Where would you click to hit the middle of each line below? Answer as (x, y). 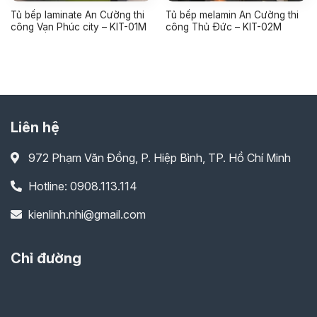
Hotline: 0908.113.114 (83, 186)
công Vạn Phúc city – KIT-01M (78, 27)
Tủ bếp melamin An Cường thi (232, 15)
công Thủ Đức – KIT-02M (223, 27)
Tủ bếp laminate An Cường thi (77, 15)
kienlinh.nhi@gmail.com (87, 214)
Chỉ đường (46, 258)
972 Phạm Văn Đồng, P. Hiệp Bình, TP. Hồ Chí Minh (160, 157)
